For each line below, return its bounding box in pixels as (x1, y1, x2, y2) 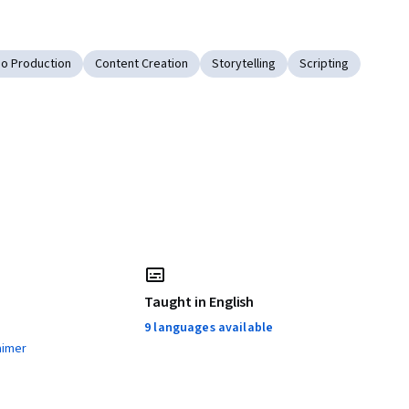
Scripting (299, 55, 349, 74)
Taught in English (144, 292, 255, 313)
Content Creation (95, 55, 188, 74)
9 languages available (144, 319, 274, 338)
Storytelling (212, 55, 276, 74)
